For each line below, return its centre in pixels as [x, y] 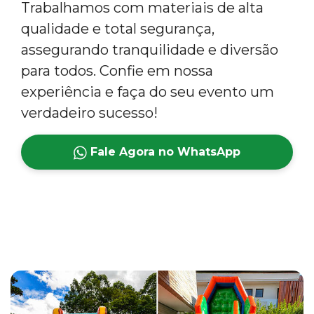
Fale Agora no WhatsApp [164, 152]
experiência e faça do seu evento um [148, 92]
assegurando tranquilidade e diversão [150, 50]
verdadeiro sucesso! [89, 113]
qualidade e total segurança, [118, 29]
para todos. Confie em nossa [117, 71]
